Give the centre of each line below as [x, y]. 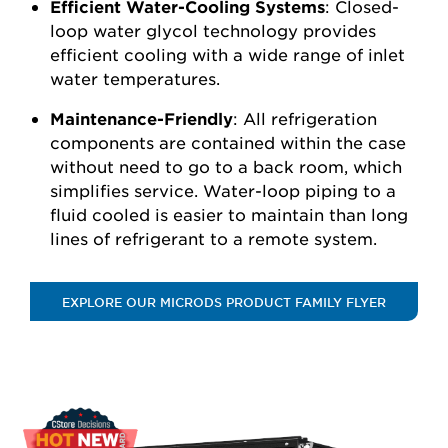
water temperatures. [135, 78]
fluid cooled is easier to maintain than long [229, 214]
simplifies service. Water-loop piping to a [223, 190]
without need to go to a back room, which [226, 166]
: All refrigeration [305, 118]
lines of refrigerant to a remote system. [216, 238]
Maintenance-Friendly [141, 118]
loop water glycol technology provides [213, 30]
